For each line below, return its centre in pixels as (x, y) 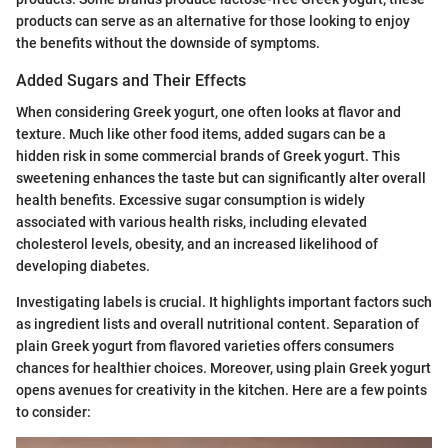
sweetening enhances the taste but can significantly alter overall (221, 178)
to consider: (53, 412)
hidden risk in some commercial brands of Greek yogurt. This (208, 156)
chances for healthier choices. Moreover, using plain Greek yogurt (223, 368)
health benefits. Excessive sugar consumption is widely (190, 200)
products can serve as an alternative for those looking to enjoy (213, 20)
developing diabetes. (83, 266)
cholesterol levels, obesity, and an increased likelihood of (197, 244)
